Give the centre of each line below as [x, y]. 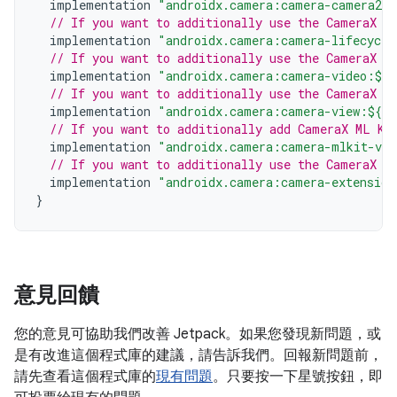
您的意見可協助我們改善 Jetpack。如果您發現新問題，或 [198, 334]
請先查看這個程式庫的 [85, 377]
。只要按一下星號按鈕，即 [298, 377]
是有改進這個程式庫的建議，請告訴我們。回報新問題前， [198, 355]
